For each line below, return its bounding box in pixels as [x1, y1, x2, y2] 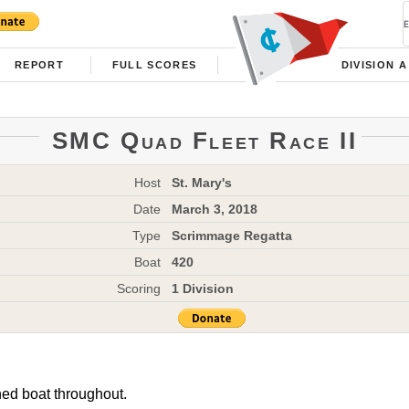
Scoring [117, 280, 161, 296]
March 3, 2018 [171, 201, 257, 216]
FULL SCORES [111, 59, 197, 70]
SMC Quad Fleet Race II [51, 127, 358, 153]
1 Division [171, 280, 234, 296]
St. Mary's [171, 174, 232, 190]
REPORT [14, 59, 65, 70]
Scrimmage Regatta [171, 227, 292, 243]
